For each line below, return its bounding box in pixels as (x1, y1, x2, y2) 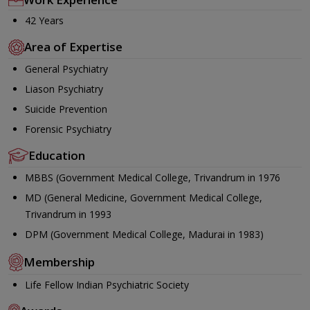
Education (28, 147, 85, 164)
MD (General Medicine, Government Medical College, (25, 190, 262, 204)
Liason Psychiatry (25, 82, 103, 95)
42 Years (25, 13, 64, 27)
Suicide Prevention (25, 102, 107, 116)
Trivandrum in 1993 (25, 207, 111, 221)
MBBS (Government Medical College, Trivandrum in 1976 (25, 170, 280, 184)
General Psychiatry (25, 62, 108, 75)
